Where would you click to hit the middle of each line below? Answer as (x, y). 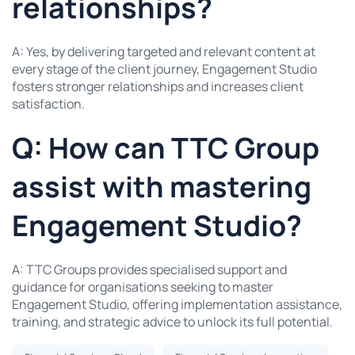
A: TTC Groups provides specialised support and (149, 269)
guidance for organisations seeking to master (143, 286)
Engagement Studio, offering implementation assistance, (177, 304)
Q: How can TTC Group (166, 147)
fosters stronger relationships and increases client (158, 86)
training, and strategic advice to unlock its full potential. (172, 321)
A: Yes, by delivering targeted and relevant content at (164, 51)
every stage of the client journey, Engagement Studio (164, 69)
